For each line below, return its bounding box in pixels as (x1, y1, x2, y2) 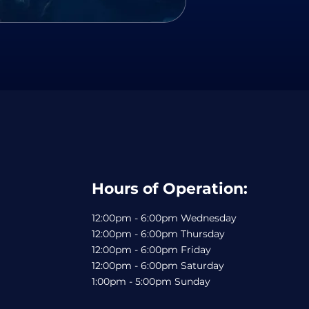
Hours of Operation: (92, 179, 248, 199)
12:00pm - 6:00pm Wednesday (92, 212, 237, 225)
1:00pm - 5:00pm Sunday (92, 275, 210, 288)
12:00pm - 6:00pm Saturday (92, 259, 224, 272)
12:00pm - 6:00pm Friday (92, 243, 211, 257)
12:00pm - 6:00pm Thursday (92, 228, 225, 241)
